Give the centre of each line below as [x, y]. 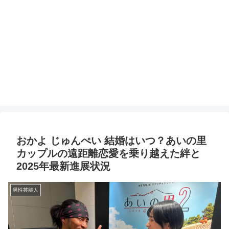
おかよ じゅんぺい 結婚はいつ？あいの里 [111, 141]
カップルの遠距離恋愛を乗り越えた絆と [108, 154]
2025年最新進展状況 [63, 166]
